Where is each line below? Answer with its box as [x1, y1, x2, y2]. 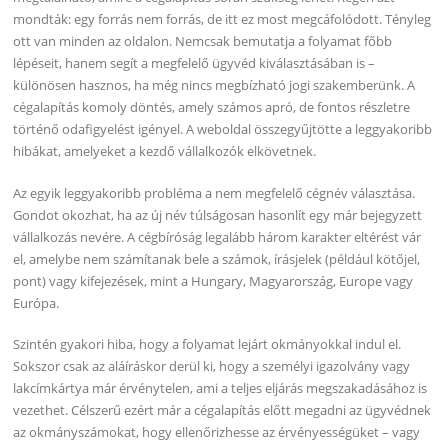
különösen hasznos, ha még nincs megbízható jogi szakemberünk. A [13, 75, 416, 94]
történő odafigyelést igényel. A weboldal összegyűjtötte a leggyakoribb [13, 119, 433, 138]
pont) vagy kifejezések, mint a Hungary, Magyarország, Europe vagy [13, 271, 414, 290]
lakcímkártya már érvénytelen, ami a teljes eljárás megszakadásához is [13, 379, 428, 398]
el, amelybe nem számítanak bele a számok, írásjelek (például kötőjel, [13, 249, 421, 268]
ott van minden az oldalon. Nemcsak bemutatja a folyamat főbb [13, 31, 393, 50]
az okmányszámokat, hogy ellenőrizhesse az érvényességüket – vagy [13, 423, 421, 442]
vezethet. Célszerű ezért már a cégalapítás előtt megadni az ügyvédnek [13, 401, 432, 420]
